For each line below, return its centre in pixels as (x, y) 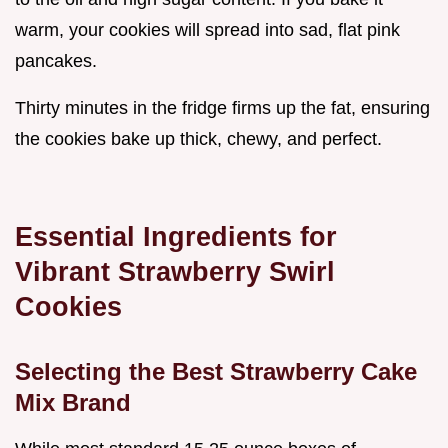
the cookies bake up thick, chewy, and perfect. (198, 139)
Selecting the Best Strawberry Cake (216, 372)
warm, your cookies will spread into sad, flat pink (207, 30)
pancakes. (56, 61)
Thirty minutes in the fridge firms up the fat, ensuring (222, 108)
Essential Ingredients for (176, 237)
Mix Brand (73, 403)
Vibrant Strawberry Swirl (175, 272)
